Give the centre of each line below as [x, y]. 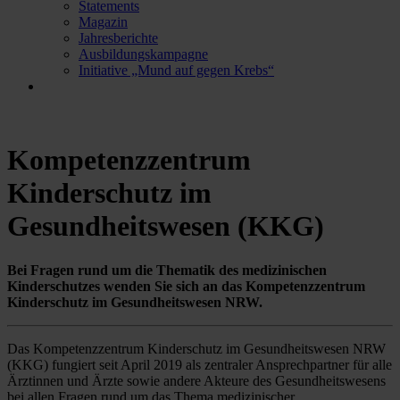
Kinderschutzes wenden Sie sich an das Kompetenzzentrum [186, 286]
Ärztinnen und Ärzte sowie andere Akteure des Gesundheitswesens [196, 380]
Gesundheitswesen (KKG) [166, 226]
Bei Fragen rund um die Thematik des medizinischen [167, 270]
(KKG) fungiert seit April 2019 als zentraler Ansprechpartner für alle [200, 364]
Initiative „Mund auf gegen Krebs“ [176, 70]
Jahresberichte [118, 38]
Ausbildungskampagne [143, 54]
